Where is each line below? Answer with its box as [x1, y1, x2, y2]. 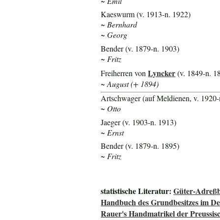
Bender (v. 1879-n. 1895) [101, 140, 180, 151]
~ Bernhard [101, 19, 137, 30]
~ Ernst [101, 127, 124, 137]
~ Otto [101, 103, 121, 114]
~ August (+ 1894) [101, 78, 159, 89]
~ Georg [101, 29, 128, 40]
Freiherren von [101, 67, 148, 78]
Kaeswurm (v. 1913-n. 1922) [101, 9, 191, 20]
